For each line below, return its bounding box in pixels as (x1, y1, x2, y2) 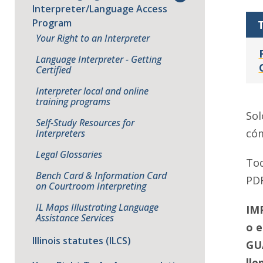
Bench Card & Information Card (36, 169, 167, 182)
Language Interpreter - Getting (36, 53, 161, 66)
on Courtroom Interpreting (36, 180, 146, 193)
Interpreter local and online (36, 85, 149, 97)
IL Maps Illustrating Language (36, 201, 159, 214)
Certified (36, 63, 71, 76)
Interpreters (36, 127, 85, 140)
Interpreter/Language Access (32, 2, 167, 15)
